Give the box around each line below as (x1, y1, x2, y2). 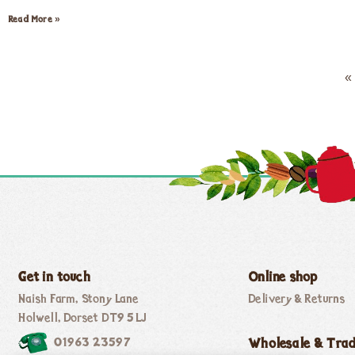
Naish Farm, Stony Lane (18, 293, 139, 307)
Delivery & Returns (248, 293, 345, 307)
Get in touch (18, 270, 90, 286)
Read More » (8, 15, 61, 25)
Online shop (248, 270, 318, 286)
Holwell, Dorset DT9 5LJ (18, 312, 147, 326)
